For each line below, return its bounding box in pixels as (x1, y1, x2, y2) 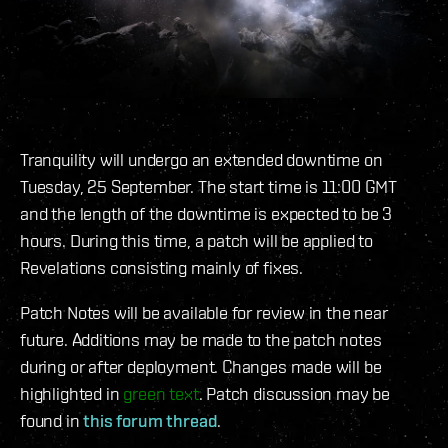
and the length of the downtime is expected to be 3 (20, 203, 393, 225)
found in (20, 410, 84, 432)
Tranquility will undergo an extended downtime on (20, 149, 383, 171)
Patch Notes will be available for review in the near (20, 302, 388, 324)
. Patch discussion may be (198, 383, 391, 405)
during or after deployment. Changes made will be (20, 356, 382, 378)
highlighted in (20, 383, 124, 405)
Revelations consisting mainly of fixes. (20, 257, 303, 279)
